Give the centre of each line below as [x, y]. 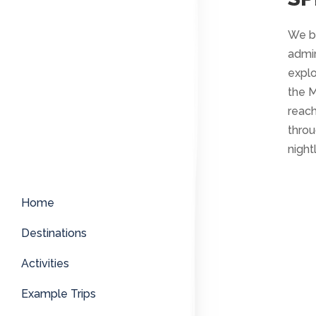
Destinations [54, 233]
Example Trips [59, 294]
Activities [45, 264]
